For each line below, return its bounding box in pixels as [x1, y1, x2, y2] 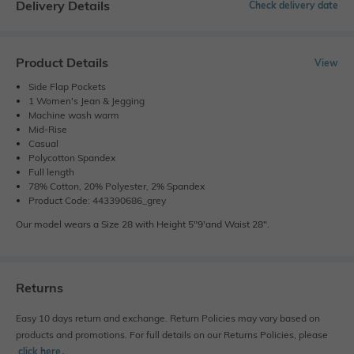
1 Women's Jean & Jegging [28, 95, 145, 107]
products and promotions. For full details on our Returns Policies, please [16, 329, 328, 341]
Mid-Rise [28, 123, 67, 136]
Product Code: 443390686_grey [28, 194, 166, 207]
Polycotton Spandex [28, 152, 115, 164]
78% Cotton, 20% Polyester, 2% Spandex [28, 180, 205, 193]
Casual [28, 137, 58, 150]
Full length [28, 166, 74, 179]
